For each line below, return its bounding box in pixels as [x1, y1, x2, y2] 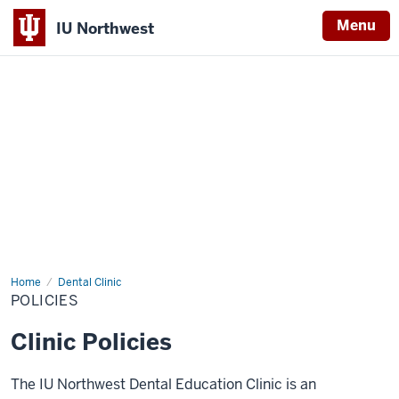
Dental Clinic [58, 275, 121, 289]
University [9, 86, 99, 110]
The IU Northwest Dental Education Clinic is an [11, 375, 316, 394]
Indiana [9, 66, 74, 89]
